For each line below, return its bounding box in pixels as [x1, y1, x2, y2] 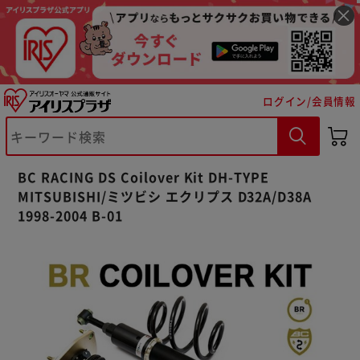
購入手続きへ [215, 158, 287, 175]
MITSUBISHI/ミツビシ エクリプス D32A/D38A [18, 186, 313, 206]
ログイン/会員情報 [263, 92, 356, 108]
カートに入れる [67, 158, 151, 175]
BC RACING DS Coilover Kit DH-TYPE [18, 166, 270, 186]
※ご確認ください [38, 114, 162, 136]
